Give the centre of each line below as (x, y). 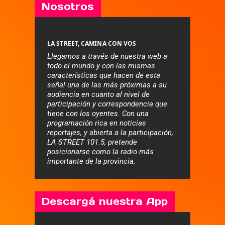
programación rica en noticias (97, 123)
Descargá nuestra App (105, 201)
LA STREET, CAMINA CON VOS (92, 43)
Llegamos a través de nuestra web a (107, 56)
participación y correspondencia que (107, 104)
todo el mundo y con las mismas (101, 66)
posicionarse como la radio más (100, 152)
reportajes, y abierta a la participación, (110, 133)
